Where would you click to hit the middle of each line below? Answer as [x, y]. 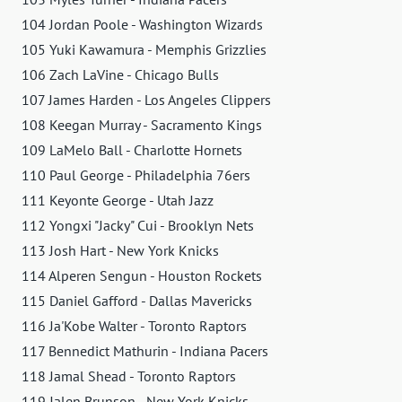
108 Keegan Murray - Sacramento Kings [142, 125]
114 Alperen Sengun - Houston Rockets [142, 276]
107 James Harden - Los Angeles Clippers [146, 100]
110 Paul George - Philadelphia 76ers [136, 175]
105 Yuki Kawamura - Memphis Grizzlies [144, 50]
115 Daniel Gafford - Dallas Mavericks [137, 301]
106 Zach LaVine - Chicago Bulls [120, 75]
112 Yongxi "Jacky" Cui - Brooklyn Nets [138, 226]
